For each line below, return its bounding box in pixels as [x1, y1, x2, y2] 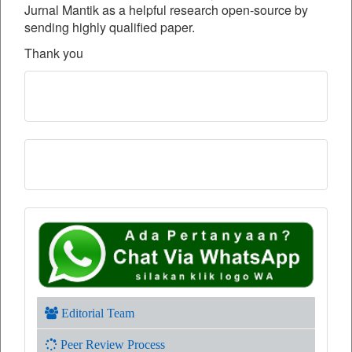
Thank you [24, 44, 83, 63]
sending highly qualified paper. [24, 18, 195, 37]
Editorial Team [58, 306, 134, 320]
